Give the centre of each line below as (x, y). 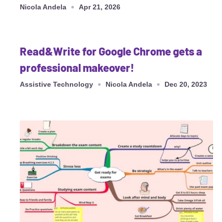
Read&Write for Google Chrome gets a (111, 51)
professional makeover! (77, 67)
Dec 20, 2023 (186, 84)
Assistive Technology (56, 84)
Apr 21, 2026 (100, 7)
